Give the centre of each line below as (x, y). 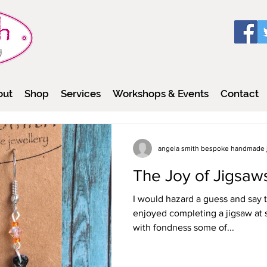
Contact (240, 93)
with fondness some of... (184, 227)
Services (81, 93)
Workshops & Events (161, 93)
